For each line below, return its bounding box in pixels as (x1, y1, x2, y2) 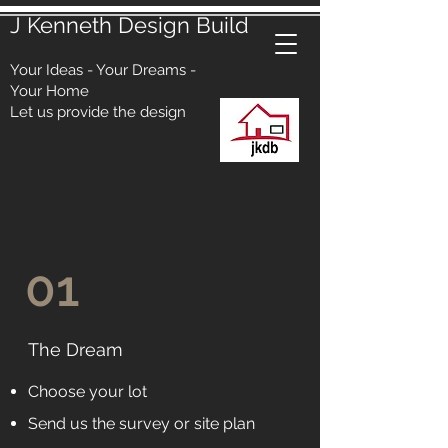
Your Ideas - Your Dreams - (10, 61, 196, 79)
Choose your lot (28, 382, 147, 401)
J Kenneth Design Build (10, 12, 249, 38)
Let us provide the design (10, 103, 186, 121)
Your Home (10, 82, 89, 100)
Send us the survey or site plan (28, 414, 255, 433)
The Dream (28, 339, 123, 360)
